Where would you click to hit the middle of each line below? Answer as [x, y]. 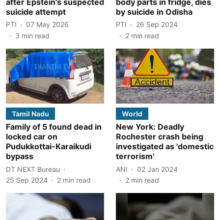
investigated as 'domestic [165, 146]
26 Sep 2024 [157, 24]
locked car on [32, 137]
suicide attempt [36, 12]
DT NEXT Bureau [33, 169]
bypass [20, 156]
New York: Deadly [150, 127]
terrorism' [135, 156]
